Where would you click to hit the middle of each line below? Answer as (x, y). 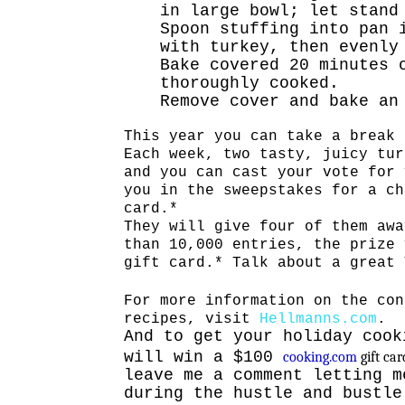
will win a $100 (203, 358)
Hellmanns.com (318, 320)
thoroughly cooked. (250, 84)
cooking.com (320, 358)
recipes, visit (192, 320)
